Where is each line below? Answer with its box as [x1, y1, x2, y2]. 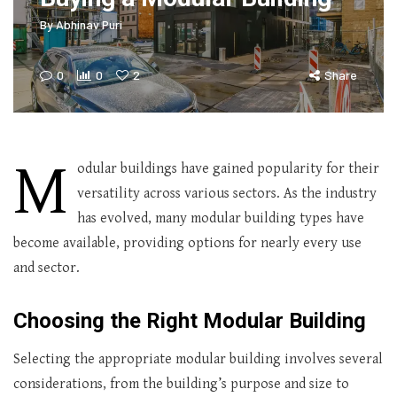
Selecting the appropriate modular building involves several [13, 351, 383, 368]
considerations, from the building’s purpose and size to [13, 376, 349, 393]
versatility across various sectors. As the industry [77, 185, 377, 202]
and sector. [13, 260, 80, 276]
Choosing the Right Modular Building [13, 308, 366, 333]
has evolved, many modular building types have [77, 210, 364, 227]
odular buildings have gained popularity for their [77, 160, 379, 177]
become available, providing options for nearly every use [13, 235, 362, 252]
